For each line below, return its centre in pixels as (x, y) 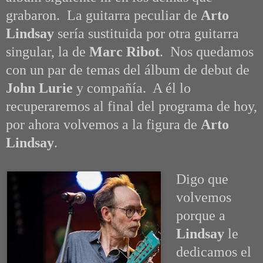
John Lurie (41, 88)
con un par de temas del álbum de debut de (128, 70)
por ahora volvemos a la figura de (103, 125)
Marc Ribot (124, 52)
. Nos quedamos (207, 52)
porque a (201, 216)
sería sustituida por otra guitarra (146, 34)
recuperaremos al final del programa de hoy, (131, 107)
